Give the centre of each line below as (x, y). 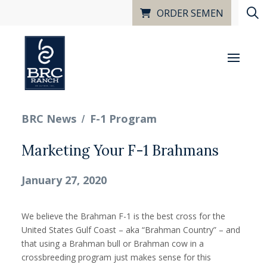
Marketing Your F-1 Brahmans (120, 151)
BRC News (49, 119)
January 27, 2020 (64, 180)
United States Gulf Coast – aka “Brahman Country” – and (131, 230)
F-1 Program (124, 119)
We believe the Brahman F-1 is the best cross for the (123, 216)
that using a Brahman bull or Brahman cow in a (113, 244)
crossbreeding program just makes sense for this (116, 257)
